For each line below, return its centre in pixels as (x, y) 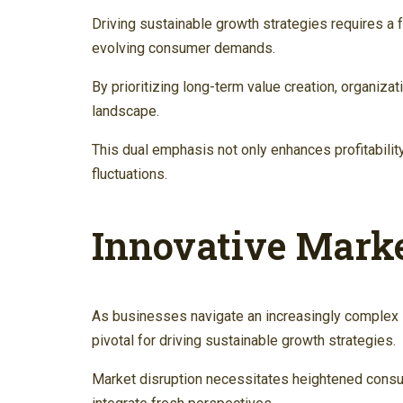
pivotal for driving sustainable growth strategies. (244, 341)
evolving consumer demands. (184, 49)
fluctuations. (130, 175)
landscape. (125, 112)
